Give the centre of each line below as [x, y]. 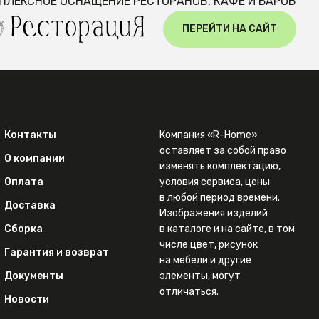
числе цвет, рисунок [208, 245]
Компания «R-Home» [208, 135]
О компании [35, 158]
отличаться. [189, 292]
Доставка [30, 205]
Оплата [24, 182]
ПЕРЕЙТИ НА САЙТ [230, 29]
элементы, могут [200, 276]
